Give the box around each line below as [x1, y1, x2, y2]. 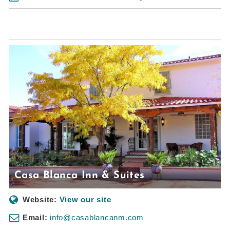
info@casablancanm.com [50, 213, 144, 222]
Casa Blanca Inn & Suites [14, 170, 145, 181]
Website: [22, 195, 57, 204]
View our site [59, 195, 111, 204]
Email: [22, 213, 48, 222]
